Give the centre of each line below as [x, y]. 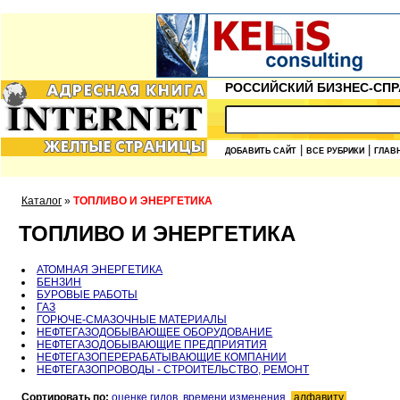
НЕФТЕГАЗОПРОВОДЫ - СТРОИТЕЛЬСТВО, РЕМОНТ [173, 370]
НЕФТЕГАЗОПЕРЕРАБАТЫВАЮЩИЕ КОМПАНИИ [162, 358]
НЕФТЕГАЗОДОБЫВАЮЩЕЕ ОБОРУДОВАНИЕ [155, 333]
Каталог [42, 201]
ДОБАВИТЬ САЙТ [261, 151]
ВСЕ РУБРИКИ [335, 151]
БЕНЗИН [59, 283]
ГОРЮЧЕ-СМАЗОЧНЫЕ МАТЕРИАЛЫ [132, 320]
